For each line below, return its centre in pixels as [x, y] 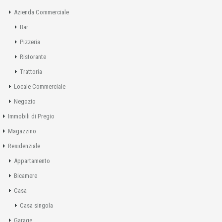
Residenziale [24, 146]
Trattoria [31, 71]
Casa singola [36, 205]
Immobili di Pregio [31, 116]
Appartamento [32, 161]
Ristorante [33, 56]
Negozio [25, 101]
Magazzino [22, 131]
